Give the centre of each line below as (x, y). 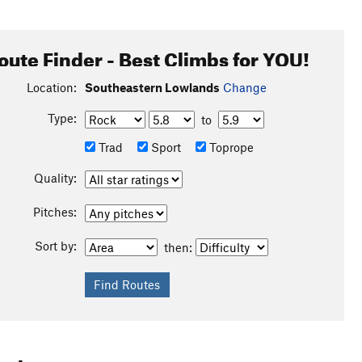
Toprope (229, 147)
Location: (51, 87)
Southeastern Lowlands (152, 87)
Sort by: (55, 246)
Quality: (55, 178)
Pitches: (55, 212)
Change (244, 87)
